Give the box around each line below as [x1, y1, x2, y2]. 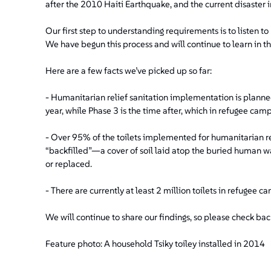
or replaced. [45, 157, 92, 169]
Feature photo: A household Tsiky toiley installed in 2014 [45, 237, 265, 249]
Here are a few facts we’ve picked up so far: [45, 64, 212, 76]
